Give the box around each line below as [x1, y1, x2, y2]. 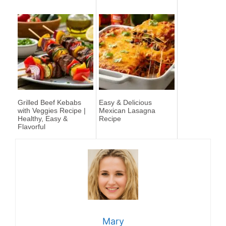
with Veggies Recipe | [18, 106, 86, 115]
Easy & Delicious [99, 98, 152, 106]
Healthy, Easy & [18, 114, 68, 123]
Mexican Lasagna [99, 106, 155, 115]
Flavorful [18, 122, 45, 131]
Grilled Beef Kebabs [18, 98, 81, 106]
